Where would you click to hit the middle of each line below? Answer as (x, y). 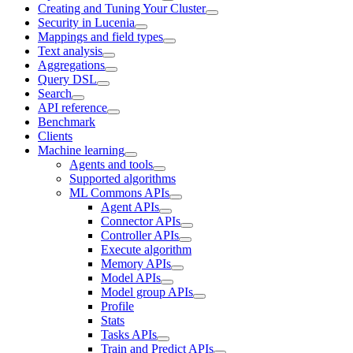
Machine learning (81, 150)
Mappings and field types (100, 36)
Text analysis (70, 50)
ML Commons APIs (119, 192)
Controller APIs (140, 235)
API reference (72, 107)
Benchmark (67, 121)
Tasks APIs (129, 334)
